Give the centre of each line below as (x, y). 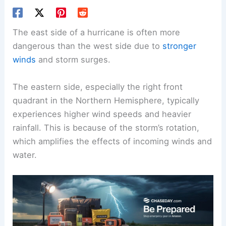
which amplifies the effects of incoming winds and (112, 141)
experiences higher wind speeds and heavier (102, 114)
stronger (180, 46)
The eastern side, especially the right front (98, 87)
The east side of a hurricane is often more (97, 33)
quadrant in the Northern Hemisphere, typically (106, 100)
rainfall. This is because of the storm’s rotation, (106, 127)
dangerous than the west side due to (88, 46)
